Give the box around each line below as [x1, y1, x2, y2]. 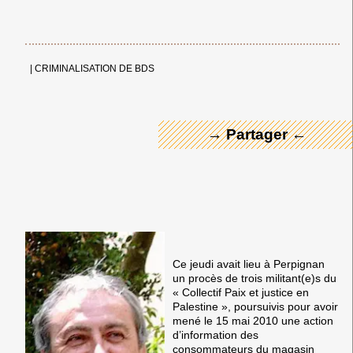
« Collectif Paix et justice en [173, 285, 310, 299]
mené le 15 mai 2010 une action [173, 314, 334, 327]
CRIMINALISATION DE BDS [35, 64, 154, 73]
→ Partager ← [207, 125, 307, 143]
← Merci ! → [209, 45, 305, 65]
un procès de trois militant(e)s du [173, 271, 337, 284]
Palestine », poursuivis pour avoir [173, 299, 339, 313]
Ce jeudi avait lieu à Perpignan [173, 257, 325, 270]
